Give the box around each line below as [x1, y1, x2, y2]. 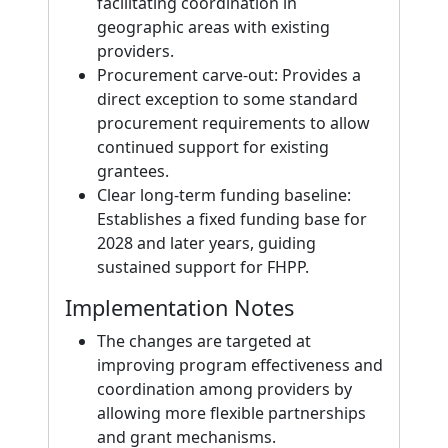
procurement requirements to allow [97, 112, 370, 134]
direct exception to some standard [97, 88, 358, 110]
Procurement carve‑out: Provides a [97, 64, 361, 86]
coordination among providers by [97, 378, 352, 400]
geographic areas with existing [97, 16, 330, 38]
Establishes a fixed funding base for [97, 208, 367, 230]
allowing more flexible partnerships [97, 402, 366, 424]
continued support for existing [97, 136, 329, 158]
